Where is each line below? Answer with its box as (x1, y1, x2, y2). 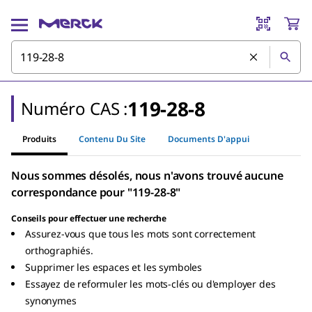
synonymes (25, 294, 77, 307)
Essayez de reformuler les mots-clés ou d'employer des (25, 277, 276, 290)
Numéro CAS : (21, 97, 128, 120)
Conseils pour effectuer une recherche (11, 212, 167, 224)
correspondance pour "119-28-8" (11, 185, 181, 200)
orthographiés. (25, 244, 93, 257)
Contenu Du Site (79, 132, 146, 145)
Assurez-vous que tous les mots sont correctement (25, 227, 256, 240)
